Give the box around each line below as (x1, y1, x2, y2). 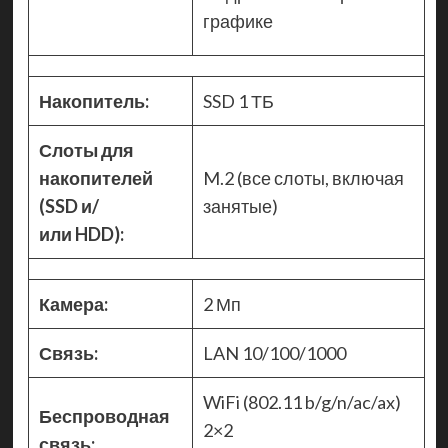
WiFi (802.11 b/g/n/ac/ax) (202, 391, 401, 414)
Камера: (38, 293, 108, 316)
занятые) (202, 195, 278, 218)
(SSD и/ (38, 195, 99, 218)
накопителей (38, 167, 153, 190)
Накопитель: (38, 90, 149, 113)
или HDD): (38, 223, 124, 246)
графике (202, 10, 276, 33)
